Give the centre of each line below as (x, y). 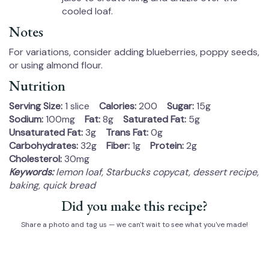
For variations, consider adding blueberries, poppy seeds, (134, 52)
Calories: (118, 106)
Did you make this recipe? (134, 206)
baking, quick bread (52, 186)
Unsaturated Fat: (46, 133)
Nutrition (37, 86)
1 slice (77, 106)
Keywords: (31, 172)
